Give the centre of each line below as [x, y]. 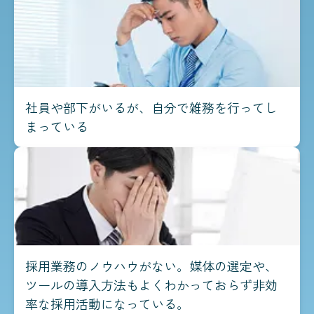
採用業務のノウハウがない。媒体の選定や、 [151, 266]
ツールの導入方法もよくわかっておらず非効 [151, 285]
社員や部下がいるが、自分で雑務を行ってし [151, 108]
